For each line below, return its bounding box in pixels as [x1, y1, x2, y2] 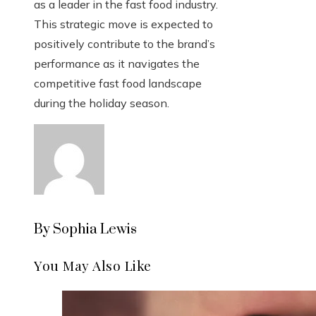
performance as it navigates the [34, 56, 200, 71]
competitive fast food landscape [34, 76, 202, 91]
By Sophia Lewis [34, 221, 137, 239]
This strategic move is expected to [34, 17, 213, 32]
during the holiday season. [34, 96, 169, 111]
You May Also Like [34, 256, 152, 275]
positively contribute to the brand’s [34, 37, 215, 51]
